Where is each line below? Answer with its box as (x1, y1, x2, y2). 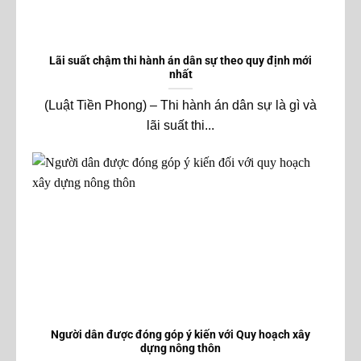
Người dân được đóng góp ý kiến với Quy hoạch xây (51, 328, 310, 342)
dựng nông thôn (140, 342, 221, 355)
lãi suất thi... (147, 118, 214, 133)
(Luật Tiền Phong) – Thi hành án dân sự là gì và (44, 98, 317, 113)
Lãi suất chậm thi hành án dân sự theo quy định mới (49, 54, 312, 68)
